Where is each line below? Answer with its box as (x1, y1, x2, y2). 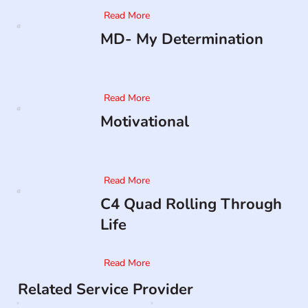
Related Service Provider (18, 279, 194, 300)
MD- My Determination (100, 29, 263, 50)
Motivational (100, 111, 189, 133)
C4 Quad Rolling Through (100, 194, 282, 215)
